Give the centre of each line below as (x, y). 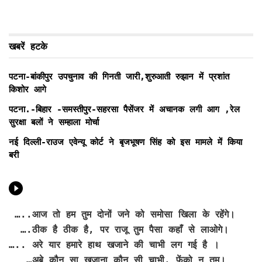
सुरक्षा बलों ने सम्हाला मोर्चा (54, 123)
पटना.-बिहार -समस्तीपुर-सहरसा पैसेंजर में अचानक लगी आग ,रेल (124, 110)
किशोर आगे (27, 90)
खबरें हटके (28, 47)
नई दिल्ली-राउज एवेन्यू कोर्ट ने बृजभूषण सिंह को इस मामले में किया (125, 142)
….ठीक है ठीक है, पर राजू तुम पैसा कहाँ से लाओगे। (119, 230)
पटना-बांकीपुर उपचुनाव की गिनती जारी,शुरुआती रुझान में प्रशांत (119, 77)
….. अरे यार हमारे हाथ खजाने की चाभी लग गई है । (114, 245)
